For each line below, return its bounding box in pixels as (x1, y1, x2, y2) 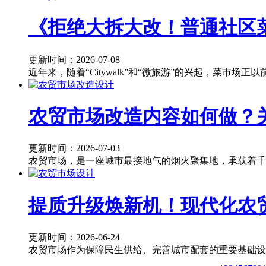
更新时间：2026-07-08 (28, 54, 120, 65)
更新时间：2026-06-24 (28, 232, 120, 243)
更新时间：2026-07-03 (28, 143, 120, 154)
